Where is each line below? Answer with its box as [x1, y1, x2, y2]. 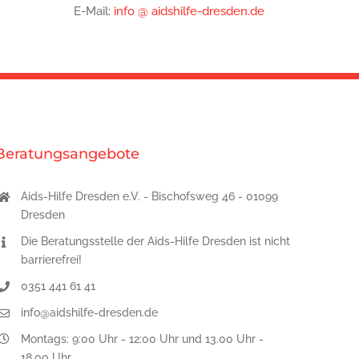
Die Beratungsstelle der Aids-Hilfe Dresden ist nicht [21, 235, 291, 248]
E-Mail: [73, 4, 114, 19]
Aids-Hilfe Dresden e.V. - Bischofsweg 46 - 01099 [21, 190, 279, 204]
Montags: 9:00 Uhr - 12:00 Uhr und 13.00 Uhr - [21, 332, 264, 345]
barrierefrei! [21, 253, 83, 267]
